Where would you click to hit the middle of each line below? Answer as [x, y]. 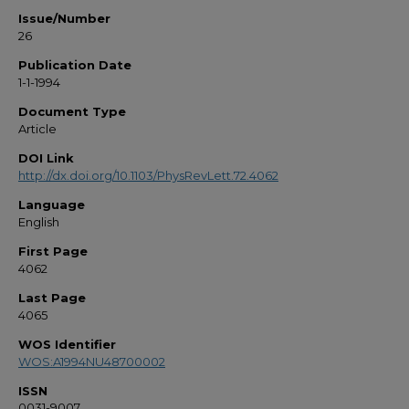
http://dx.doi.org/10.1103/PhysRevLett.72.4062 [148, 175]
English [39, 222]
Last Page [52, 298]
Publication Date [75, 65]
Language [52, 204]
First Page [53, 251]
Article [37, 129]
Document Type [72, 111]
